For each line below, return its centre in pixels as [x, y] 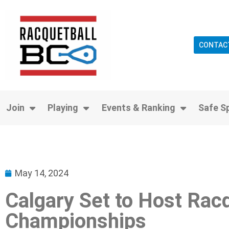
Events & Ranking [138, 107]
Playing [63, 107]
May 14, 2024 [42, 173]
